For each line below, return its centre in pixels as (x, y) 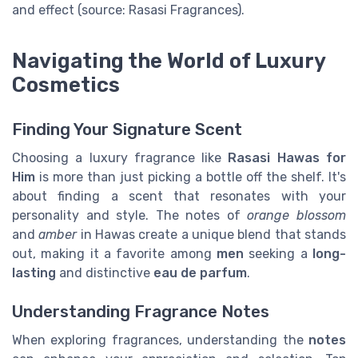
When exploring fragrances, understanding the (160, 340)
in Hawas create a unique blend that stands (212, 235)
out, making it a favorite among (114, 254)
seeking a (278, 254)
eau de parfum (200, 273)
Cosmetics (66, 84)
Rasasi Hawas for (287, 158)
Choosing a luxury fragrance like (120, 158)
